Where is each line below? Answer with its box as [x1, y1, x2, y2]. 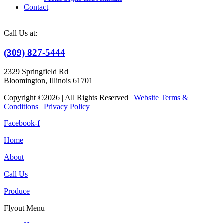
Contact [24, 2, 48, 11]
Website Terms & [134, 93, 188, 102]
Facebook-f [4, 119, 40, 128]
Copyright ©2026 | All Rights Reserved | [4, 93, 134, 102]
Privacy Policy [44, 102, 90, 111]
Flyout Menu [4, 204, 45, 213]
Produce [4, 187, 30, 196]
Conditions [4, 102, 38, 111]
